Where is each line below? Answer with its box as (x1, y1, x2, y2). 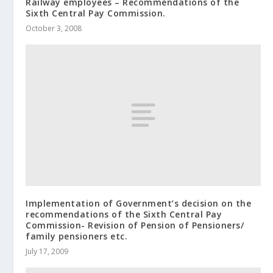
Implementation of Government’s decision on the (26, 197, 252, 209)
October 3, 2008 (26, 23, 82, 34)
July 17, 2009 (26, 246, 69, 257)
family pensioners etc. (26, 230, 128, 242)
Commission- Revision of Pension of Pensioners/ (26, 219, 244, 231)
